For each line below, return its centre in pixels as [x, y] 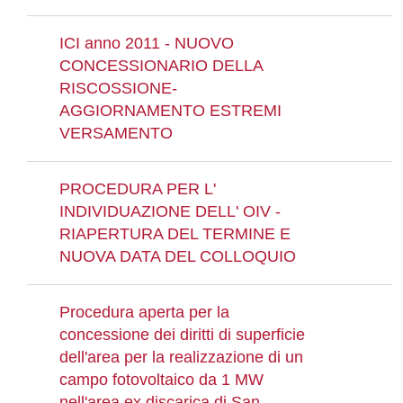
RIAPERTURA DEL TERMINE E [175, 234]
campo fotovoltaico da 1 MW [161, 380]
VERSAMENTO [116, 133]
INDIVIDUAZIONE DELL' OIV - [170, 211]
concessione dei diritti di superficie [182, 335]
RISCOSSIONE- [118, 88]
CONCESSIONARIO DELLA [161, 66]
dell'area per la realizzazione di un [181, 357]
